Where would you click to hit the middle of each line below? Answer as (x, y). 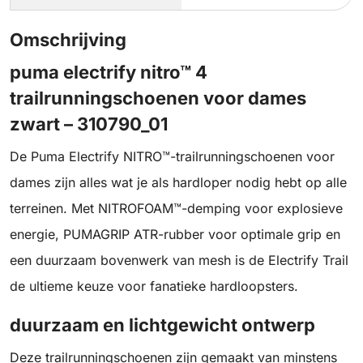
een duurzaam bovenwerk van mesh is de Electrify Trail (179, 261)
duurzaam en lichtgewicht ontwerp (162, 325)
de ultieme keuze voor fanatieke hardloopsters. (154, 286)
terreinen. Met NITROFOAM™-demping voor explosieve (176, 209)
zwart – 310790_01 (89, 124)
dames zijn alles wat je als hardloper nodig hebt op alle (178, 183)
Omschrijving (68, 40)
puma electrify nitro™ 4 (109, 73)
